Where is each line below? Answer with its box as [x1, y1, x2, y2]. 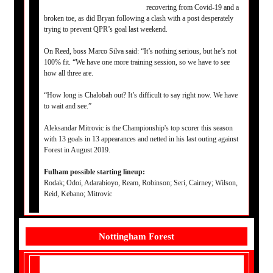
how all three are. [44, 69, 93, 77]
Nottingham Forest [99, 232, 174, 241]
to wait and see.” [44, 102, 91, 110]
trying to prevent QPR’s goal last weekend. [44, 25, 168, 34]
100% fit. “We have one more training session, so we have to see [44, 58, 230, 66]
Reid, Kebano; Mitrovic [44, 190, 112, 198]
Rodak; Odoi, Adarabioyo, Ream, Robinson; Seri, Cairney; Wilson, [44, 179, 238, 187]
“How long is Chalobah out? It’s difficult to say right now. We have [44, 91, 238, 99]
